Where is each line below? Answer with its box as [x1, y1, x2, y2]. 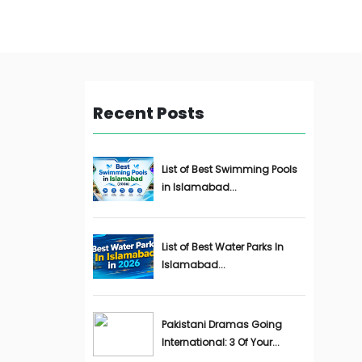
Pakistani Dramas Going [161, 318, 282, 331]
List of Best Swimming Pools [161, 162, 297, 176]
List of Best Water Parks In [161, 240, 284, 254]
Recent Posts [92, 102, 204, 124]
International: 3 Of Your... [161, 335, 280, 349]
